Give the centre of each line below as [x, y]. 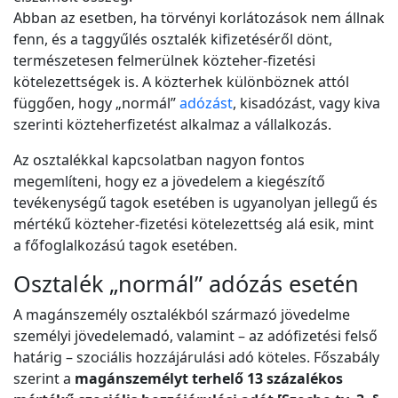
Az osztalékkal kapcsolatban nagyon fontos [159, 160]
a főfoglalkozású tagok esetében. [127, 246]
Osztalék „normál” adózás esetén [186, 284]
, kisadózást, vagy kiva [306, 103]
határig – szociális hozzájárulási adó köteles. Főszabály [196, 358]
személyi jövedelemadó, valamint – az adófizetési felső [195, 336]
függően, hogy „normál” [96, 103]
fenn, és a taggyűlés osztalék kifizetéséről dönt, [173, 40]
